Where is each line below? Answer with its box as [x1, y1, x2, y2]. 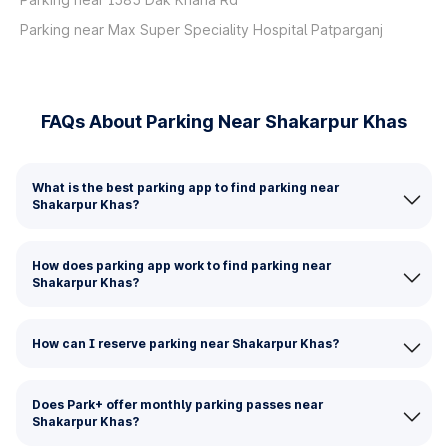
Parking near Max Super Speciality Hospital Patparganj [20, 21, 383, 38]
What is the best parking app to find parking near [32, 180, 339, 195]
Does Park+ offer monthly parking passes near [32, 397, 323, 412]
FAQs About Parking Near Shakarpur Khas [41, 111, 407, 132]
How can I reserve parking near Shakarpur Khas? [32, 336, 339, 351]
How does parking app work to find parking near [32, 258, 331, 273]
